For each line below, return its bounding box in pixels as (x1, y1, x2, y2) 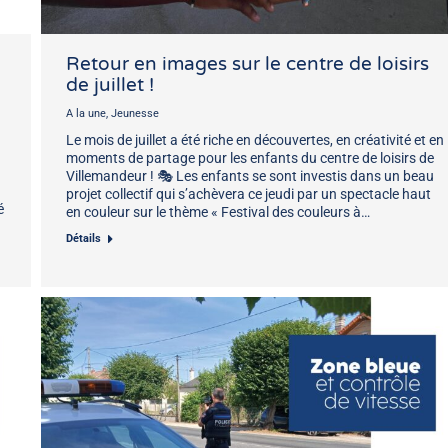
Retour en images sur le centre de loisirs (66, 52, 429, 75)
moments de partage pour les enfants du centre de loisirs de (66, 149, 434, 166)
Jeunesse (111, 106, 159, 120)
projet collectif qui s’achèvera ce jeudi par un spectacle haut (66, 185, 431, 202)
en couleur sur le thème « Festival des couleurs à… (66, 203, 370, 220)
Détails (66, 231, 101, 245)
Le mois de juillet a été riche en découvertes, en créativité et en (66, 131, 444, 148)
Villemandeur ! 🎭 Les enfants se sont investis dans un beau (66, 167, 434, 184)
